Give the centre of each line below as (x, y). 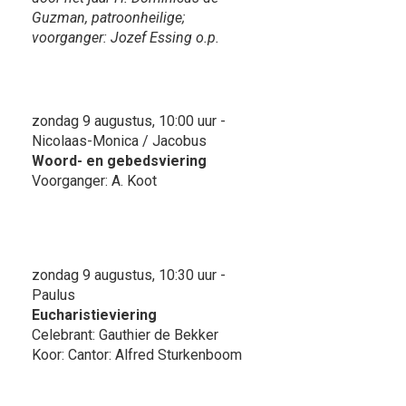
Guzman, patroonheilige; (108, 17)
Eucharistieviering (94, 314)
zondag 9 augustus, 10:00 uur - (129, 121)
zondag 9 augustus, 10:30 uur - (129, 275)
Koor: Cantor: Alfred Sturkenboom (137, 354)
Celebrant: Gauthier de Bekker (125, 334)
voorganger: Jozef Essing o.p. (126, 37)
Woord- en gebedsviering (119, 160)
